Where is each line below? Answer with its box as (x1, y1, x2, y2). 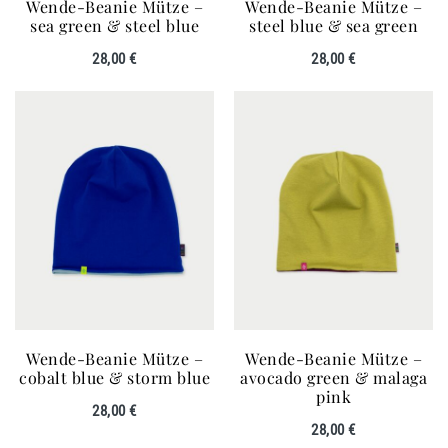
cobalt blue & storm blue (19, 366, 210, 388)
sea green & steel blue (30, 14, 199, 36)
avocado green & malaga (240, 366, 427, 388)
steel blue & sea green (249, 14, 418, 36)
